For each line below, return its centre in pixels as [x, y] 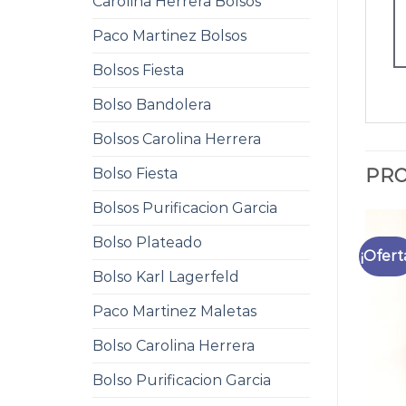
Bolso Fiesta [135, 174]
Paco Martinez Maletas [174, 311]
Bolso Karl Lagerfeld [166, 277]
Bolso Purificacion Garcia [182, 380]
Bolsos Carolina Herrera [177, 139]
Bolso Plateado [147, 242]
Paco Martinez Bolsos [169, 36]
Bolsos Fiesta [138, 70]
